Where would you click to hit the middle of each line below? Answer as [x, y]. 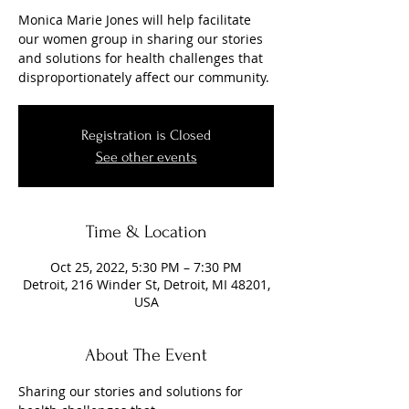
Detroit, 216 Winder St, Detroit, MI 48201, [146, 284]
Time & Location [146, 232]
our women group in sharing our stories [141, 39]
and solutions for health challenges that [141, 58]
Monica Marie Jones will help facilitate [135, 20]
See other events [146, 157]
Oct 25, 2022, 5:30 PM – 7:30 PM [146, 267]
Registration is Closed [146, 135]
